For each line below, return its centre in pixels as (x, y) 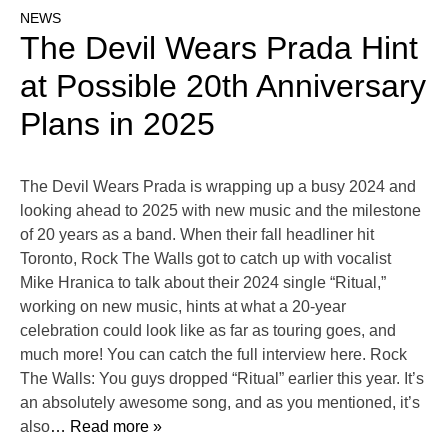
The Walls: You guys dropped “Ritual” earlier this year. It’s (222, 379)
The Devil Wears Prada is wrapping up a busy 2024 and (218, 187)
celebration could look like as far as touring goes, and (208, 331)
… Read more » (106, 427)
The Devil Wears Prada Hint (219, 48)
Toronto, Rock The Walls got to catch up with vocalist (205, 259)
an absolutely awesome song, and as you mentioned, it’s (220, 403)
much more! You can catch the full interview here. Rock (213, 355)
